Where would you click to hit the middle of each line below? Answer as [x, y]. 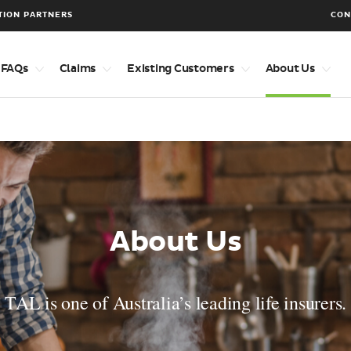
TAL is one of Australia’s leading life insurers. [175, 302]
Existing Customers [181, 69]
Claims [77, 69]
